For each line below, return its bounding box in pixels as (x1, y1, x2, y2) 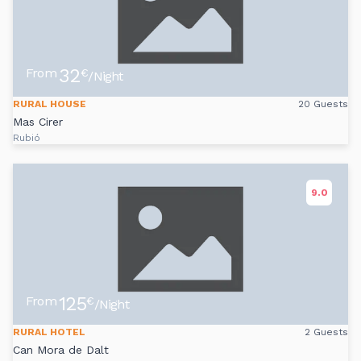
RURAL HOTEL (13, 326, 85, 338)
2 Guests (305, 326, 348, 338)
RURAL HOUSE (13, 98, 86, 110)
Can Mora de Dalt (13, 343, 109, 357)
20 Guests (298, 98, 348, 110)
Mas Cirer (13, 115, 63, 129)
